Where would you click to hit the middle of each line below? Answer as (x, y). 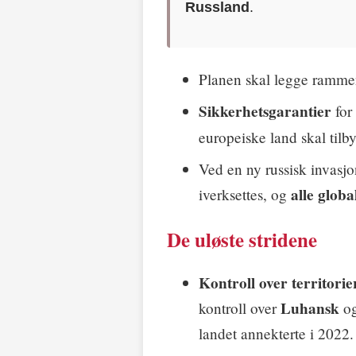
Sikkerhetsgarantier (265, 111)
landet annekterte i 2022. (276, 333)
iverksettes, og (245, 194)
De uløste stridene (242, 239)
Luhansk (310, 308)
